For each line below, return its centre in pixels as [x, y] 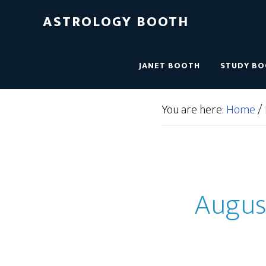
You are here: [194, 110]
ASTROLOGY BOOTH [116, 22]
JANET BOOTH [170, 66]
